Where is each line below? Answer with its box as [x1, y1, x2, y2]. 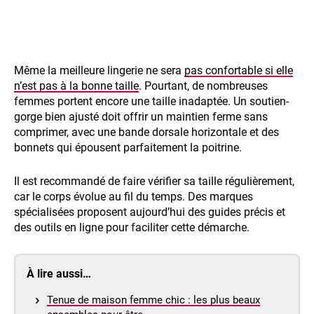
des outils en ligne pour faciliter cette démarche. [14, 221, 250, 235]
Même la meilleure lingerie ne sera [14, 64, 184, 78]
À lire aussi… [27, 267, 91, 281]
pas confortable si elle [184, 64, 293, 78]
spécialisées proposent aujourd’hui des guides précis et [14, 205, 285, 219]
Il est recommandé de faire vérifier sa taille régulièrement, [14, 175, 294, 189]
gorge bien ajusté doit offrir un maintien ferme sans [14, 110, 268, 124]
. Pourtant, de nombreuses [139, 79, 268, 93]
